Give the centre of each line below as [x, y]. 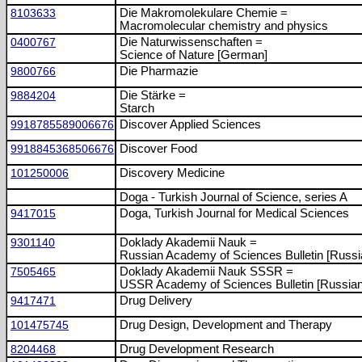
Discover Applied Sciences [190, 124]
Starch [137, 108]
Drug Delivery [156, 301]
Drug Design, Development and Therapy [226, 325]
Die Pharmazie [159, 71]
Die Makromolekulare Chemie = [204, 13]
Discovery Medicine [172, 173]
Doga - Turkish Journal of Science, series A [234, 197]
